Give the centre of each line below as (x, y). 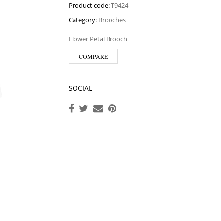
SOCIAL (80, 88)
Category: (83, 20)
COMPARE (93, 56)
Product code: (90, 5)
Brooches (112, 20)
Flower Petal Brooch (98, 39)
